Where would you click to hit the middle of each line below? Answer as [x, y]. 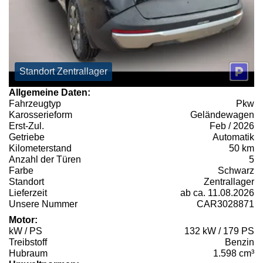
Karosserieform [41, 114]
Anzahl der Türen [45, 159]
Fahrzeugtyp [35, 103]
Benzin [240, 242]
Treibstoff [28, 242]
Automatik [233, 137]
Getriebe [27, 137]
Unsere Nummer [43, 204]
